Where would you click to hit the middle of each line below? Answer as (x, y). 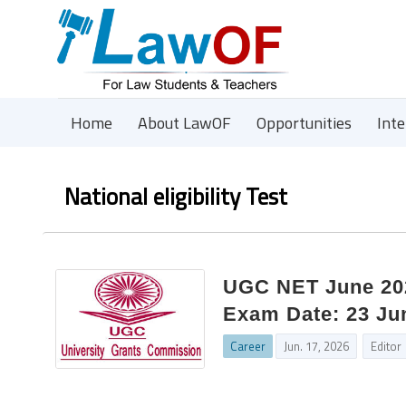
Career (248, 346)
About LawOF (184, 123)
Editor (387, 346)
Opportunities (304, 123)
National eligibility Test (176, 196)
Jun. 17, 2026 (317, 346)
